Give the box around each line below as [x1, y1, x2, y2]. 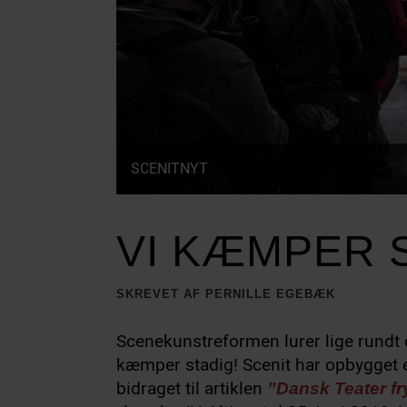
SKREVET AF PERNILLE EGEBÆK [116, 286, 335, 301]
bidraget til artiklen [116, 375, 267, 402]
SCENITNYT [131, 157, 208, 180]
